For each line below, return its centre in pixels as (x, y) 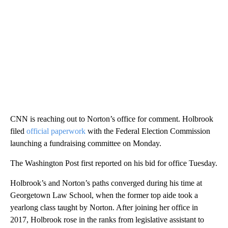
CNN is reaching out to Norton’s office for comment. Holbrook (112, 119)
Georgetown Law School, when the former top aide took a (104, 195)
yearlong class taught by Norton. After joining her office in (104, 208)
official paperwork (56, 131)
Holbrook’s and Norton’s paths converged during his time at (106, 183)
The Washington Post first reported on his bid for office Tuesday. (114, 163)
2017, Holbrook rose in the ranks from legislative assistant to (107, 220)
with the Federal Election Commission (148, 131)
